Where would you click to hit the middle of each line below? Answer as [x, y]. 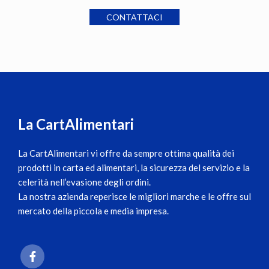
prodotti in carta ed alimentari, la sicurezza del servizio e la [134, 168]
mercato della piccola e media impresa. [93, 211]
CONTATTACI [134, 17]
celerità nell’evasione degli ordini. [84, 182]
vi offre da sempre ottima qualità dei [162, 153]
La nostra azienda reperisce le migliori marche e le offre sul [134, 196]
